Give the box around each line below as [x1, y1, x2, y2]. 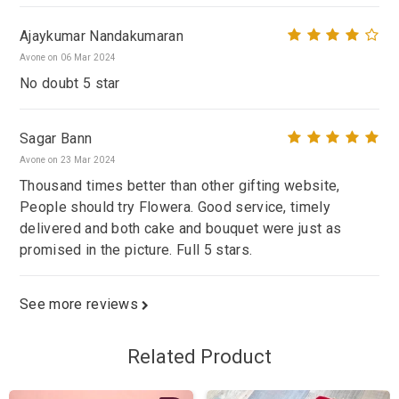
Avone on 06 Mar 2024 [20, 53, 117, 63]
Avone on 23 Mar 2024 [20, 155, 117, 166]
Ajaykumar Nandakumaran [20, 27, 184, 45]
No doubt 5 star [20, 75, 120, 93]
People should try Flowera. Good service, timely [20, 199, 331, 216]
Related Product [127, 346, 272, 369]
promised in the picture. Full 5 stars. [20, 241, 253, 259]
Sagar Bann [20, 129, 93, 147]
